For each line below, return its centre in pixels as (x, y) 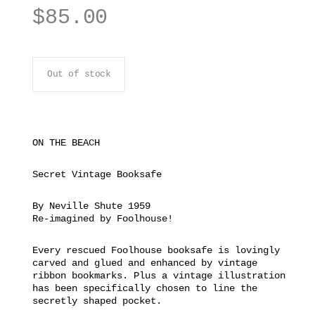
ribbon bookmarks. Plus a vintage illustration (159, 275)
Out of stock (79, 74)
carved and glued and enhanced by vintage (145, 263)
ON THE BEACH (66, 142)
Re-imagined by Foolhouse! (103, 218)
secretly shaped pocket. (97, 301)
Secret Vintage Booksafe (97, 174)
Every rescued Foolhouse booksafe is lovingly (156, 250)
